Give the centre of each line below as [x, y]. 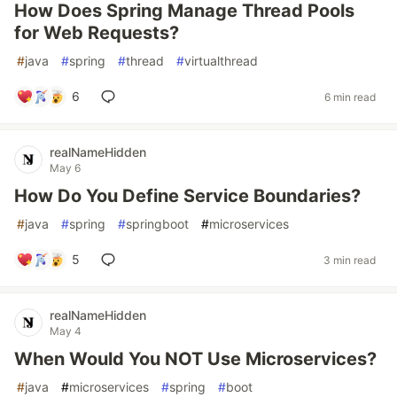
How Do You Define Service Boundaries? [187, 196]
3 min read [350, 260]
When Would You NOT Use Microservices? [195, 359]
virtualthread [221, 61]
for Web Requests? [97, 33]
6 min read [350, 97]
